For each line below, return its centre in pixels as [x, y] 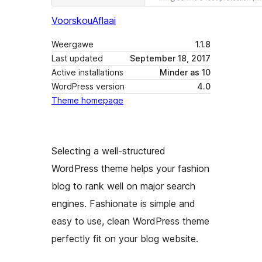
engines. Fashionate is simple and [123, 204]
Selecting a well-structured [108, 151]
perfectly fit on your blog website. [125, 239]
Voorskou [72, 21]
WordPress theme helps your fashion [130, 169]
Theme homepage [87, 101]
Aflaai [104, 21]
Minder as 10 [185, 73]
